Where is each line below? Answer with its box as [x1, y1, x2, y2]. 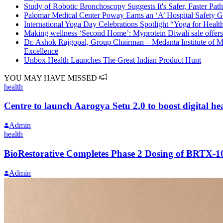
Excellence [24, 46, 58, 55]
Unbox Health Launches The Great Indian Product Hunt [24, 55, 201, 64]
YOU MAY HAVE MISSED [4, 73, 99, 82]
